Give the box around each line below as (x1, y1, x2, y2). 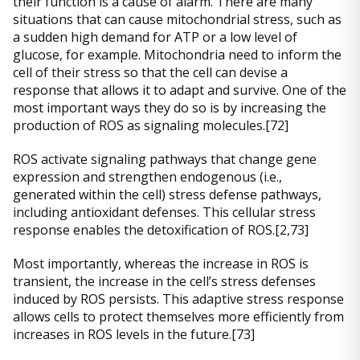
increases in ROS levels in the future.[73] (13, 325, 258, 344)
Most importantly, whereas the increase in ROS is (13, 255, 309, 273)
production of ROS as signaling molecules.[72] (13, 117, 288, 135)
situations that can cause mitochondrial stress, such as (13, 10, 342, 29)
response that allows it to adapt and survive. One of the (13, 81, 346, 100)
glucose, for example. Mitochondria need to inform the (13, 46, 342, 64)
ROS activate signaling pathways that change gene (13, 150, 317, 169)
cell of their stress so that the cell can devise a (13, 63, 288, 82)
